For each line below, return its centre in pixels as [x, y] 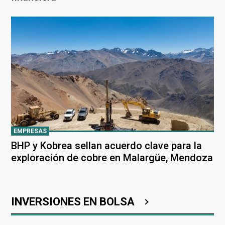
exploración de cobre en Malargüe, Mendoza [112, 157]
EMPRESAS [30, 131]
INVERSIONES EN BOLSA [74, 201]
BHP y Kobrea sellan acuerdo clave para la [106, 145]
